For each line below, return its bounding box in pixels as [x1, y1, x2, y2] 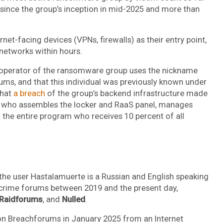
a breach [13, 88, 45, 98]
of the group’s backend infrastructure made [45, 88, 208, 98]
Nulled [61, 194, 85, 204]
